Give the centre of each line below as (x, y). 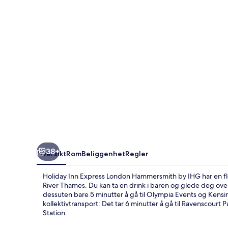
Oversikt (51, 153)
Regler (137, 153)
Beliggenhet (103, 153)
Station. (55, 212)
